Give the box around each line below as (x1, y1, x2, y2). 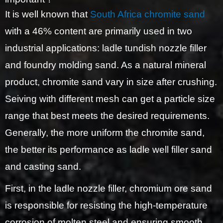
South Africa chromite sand (90, 9, 205, 19)
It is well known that (5, 9, 90, 19)
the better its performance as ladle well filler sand (5, 144, 212, 155)
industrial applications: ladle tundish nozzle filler (5, 43, 207, 53)
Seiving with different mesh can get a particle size (5, 94, 215, 104)
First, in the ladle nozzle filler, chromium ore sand (5, 183, 212, 194)
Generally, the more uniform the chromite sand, (5, 127, 205, 138)
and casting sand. (5, 161, 81, 172)
